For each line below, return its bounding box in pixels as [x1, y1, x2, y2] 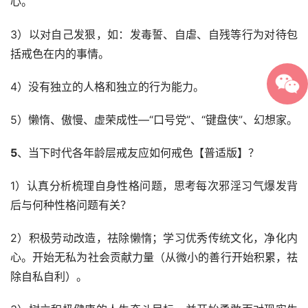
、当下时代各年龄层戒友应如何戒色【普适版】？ [17, 146, 259, 160]
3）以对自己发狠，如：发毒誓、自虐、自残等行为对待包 [10, 27, 298, 42]
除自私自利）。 [10, 269, 87, 284]
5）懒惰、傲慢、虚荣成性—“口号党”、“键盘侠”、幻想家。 [10, 113, 298, 127]
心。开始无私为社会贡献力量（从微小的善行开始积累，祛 [10, 250, 298, 265]
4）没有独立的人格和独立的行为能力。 [10, 80, 204, 94]
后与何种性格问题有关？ [10, 198, 131, 212]
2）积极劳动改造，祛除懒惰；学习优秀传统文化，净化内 [10, 231, 298, 245]
